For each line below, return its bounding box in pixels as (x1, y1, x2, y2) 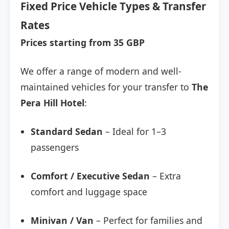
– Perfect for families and (94, 214, 202, 227)
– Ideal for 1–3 (103, 125, 166, 138)
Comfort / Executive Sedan (31, 170, 150, 182)
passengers (31, 141, 79, 154)
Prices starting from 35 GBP (20, 36, 145, 49)
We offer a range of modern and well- (20, 65, 181, 78)
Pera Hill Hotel (20, 97, 84, 109)
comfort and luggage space (31, 186, 147, 198)
